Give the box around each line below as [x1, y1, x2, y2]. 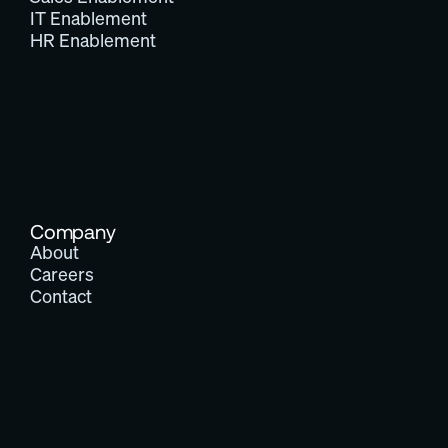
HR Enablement [30, 26, 156, 55]
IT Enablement [30, 4, 147, 33]
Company [30, 219, 116, 243]
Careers [30, 260, 94, 289]
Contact [30, 282, 92, 311]
